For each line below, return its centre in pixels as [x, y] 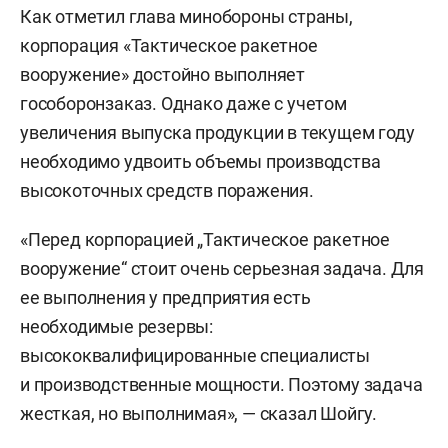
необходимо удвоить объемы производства [200, 161]
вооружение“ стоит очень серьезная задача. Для [222, 268]
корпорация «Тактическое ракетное [169, 45]
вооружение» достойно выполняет [162, 74]
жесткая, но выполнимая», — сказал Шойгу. [198, 413]
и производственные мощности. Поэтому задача [221, 384]
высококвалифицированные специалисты [195, 355]
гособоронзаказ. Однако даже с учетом [183, 103]
